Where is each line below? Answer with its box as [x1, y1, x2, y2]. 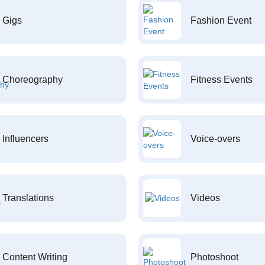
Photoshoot [190, 252, 238, 262]
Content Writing [2, 252, 67, 262]
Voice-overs [190, 134, 240, 144]
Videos [190, 193, 220, 203]
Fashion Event [190, 15, 251, 25]
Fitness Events [190, 75, 253, 85]
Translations [2, 193, 54, 203]
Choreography [2, 75, 63, 85]
